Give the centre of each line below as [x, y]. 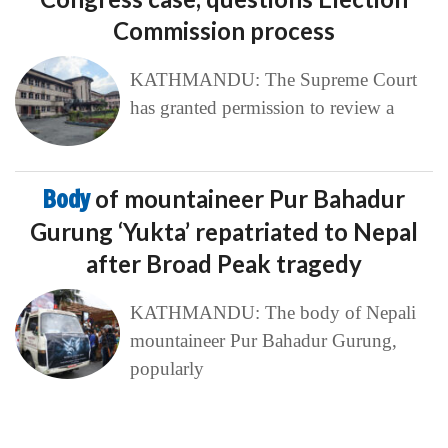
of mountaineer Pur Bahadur [250, 199]
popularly [166, 369]
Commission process [224, 31]
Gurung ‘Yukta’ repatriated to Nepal [224, 232]
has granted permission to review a [261, 108]
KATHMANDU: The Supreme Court [273, 80]
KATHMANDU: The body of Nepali [272, 313]
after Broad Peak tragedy [224, 264]
